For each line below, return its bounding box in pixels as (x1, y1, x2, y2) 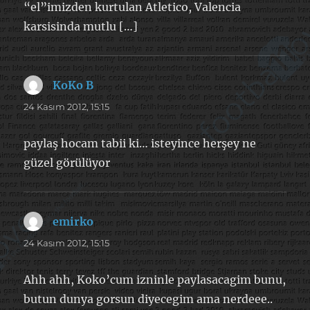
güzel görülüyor (24, 155, 111, 170)
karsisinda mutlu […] (24, 19, 138, 33)
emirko (53, 214, 94, 228)
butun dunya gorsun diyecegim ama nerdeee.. (24, 291, 273, 306)
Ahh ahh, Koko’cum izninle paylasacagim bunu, (24, 272, 286, 286)
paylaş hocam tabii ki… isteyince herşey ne (24, 136, 257, 150)
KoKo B (53, 77, 94, 92)
